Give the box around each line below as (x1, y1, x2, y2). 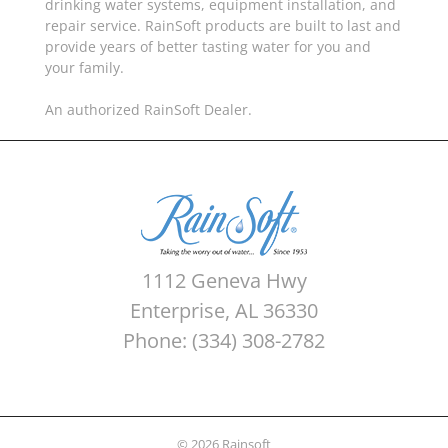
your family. (44, 57, 128, 77)
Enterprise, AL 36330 (130, 296, 318, 324)
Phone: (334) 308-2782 (123, 326, 325, 354)
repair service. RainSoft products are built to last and (44, 15, 401, 35)
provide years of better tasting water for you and (44, 36, 371, 56)
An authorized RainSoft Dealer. (44, 99, 252, 119)
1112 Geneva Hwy (141, 266, 307, 294)
